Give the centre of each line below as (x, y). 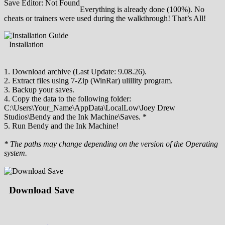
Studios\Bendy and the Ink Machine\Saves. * (75, 117)
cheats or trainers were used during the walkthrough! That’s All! (105, 18)
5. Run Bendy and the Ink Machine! (61, 126)
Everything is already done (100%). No (142, 9)
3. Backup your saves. (39, 89)
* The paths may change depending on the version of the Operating (111, 144)
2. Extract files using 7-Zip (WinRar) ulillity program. (88, 80)
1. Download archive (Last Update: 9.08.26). (75, 71)
